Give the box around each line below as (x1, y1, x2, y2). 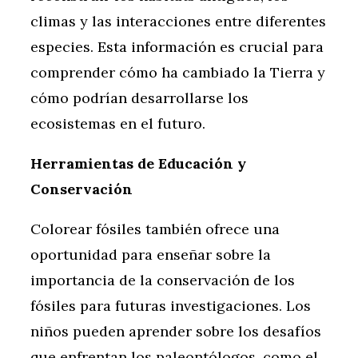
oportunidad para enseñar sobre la (30, 245, 271, 265)
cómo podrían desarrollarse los (30, 89, 249, 108)
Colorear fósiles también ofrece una (30, 220, 280, 239)
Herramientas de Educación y (30, 154, 246, 173)
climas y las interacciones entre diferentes (30, 12, 326, 31)
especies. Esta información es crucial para (30, 38, 324, 57)
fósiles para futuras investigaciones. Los (30, 296, 311, 316)
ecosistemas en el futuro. (30, 114, 205, 133)
